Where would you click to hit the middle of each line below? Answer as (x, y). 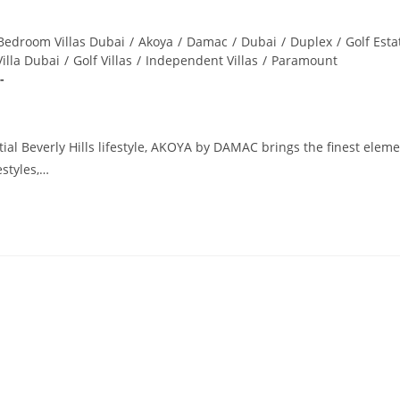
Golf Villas (103, 61)
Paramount (305, 61)
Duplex (312, 42)
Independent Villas (202, 61)
